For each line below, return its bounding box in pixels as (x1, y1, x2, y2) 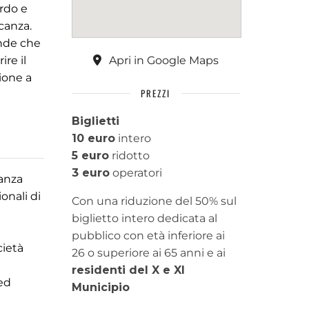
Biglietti (71, 114, 119, 128)
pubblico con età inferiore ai (71, 229, 225, 242)
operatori (109, 166, 162, 179)
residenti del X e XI (71, 263, 185, 277)
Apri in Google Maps (106, 54, 219, 67)
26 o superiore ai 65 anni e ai (71, 246, 226, 259)
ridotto (108, 149, 150, 162)
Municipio (71, 281, 130, 294)
